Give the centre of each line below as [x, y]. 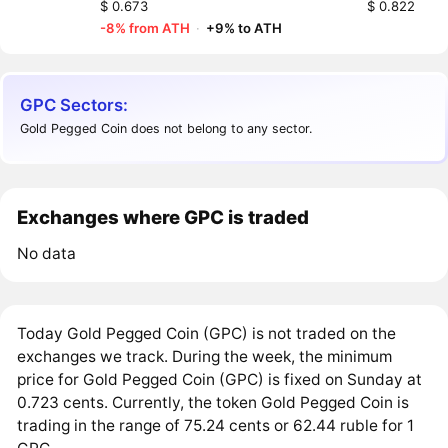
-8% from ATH [145, 27]
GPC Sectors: [74, 104]
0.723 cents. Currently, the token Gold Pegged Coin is [213, 402]
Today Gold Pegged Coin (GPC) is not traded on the [207, 333]
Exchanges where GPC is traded [163, 216]
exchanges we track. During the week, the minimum [205, 356]
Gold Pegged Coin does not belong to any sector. [166, 128]
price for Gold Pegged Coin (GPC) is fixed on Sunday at [220, 379]
